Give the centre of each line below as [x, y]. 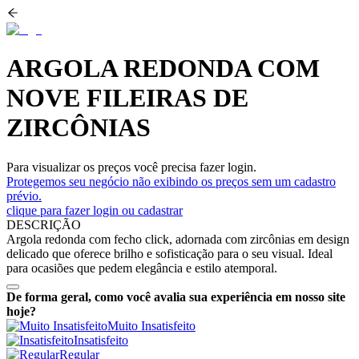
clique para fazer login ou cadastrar [95, 210]
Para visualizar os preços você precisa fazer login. [131, 167]
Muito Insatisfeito [151, 325]
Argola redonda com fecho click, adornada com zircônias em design [178, 239]
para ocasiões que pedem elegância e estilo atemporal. [142, 268]
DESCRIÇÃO [44, 224]
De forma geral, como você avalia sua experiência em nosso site [176, 296]
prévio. [24, 196]
